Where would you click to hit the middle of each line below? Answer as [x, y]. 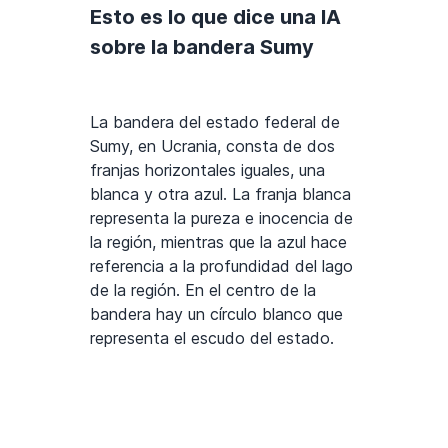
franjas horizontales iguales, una [207, 170]
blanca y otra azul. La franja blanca [220, 194]
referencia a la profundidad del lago [221, 266]
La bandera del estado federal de [215, 122]
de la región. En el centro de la [203, 290]
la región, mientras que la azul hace [218, 242]
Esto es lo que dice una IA [215, 17]
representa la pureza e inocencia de [221, 218]
